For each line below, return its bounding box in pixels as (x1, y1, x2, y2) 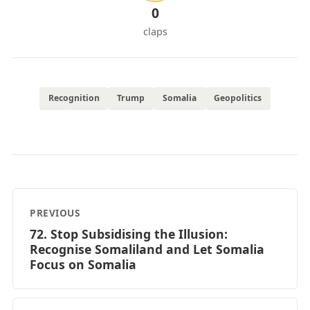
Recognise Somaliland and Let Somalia (30, 240, 264, 257)
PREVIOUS (30, 206, 80, 219)
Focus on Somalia (30, 255, 136, 273)
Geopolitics (214, 92, 262, 104)
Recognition (48, 92, 100, 104)
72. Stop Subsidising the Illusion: (30, 225, 228, 242)
